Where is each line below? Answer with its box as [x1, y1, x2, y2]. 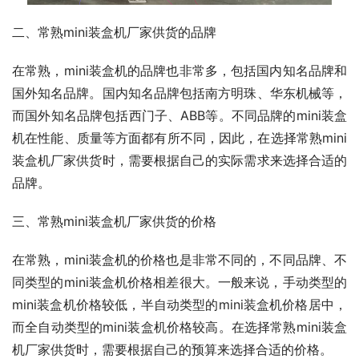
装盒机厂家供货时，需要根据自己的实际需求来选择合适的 [12, 151, 347, 168]
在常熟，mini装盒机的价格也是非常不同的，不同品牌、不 [12, 251, 347, 268]
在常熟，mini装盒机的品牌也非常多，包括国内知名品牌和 [12, 62, 347, 79]
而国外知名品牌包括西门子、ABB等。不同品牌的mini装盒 [12, 107, 347, 123]
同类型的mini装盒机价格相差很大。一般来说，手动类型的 [12, 273, 347, 290]
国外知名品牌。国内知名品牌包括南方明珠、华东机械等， [12, 84, 347, 101]
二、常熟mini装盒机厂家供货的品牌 [12, 23, 216, 40]
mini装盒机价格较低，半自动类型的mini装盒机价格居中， [12, 296, 347, 313]
